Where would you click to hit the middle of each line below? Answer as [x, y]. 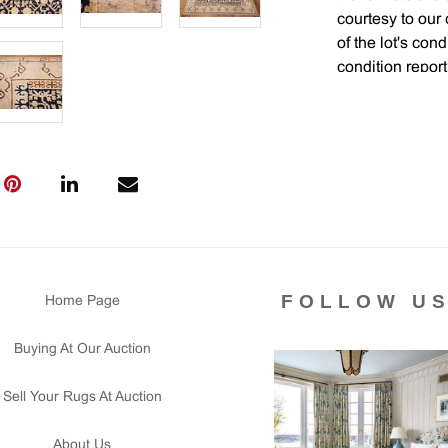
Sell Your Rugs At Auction [82, 397]
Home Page [82, 301]
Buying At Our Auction [82, 349]
